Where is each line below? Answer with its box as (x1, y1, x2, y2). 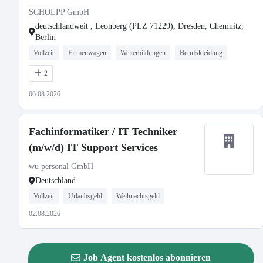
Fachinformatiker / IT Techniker (29, 126, 177, 137)
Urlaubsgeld (68, 192, 102, 200)
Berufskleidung (180, 49, 222, 57)
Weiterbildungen (120, 49, 166, 57)
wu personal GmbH (29, 162, 93, 171)
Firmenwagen (68, 49, 106, 57)
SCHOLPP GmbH (29, 8, 89, 16)
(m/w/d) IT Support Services (29, 141, 158, 153)
